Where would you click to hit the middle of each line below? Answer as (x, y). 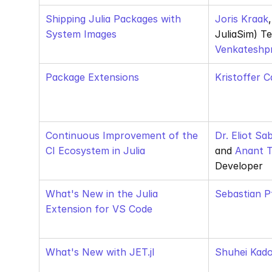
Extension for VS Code (99, 209)
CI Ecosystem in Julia (95, 151)
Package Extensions (92, 77)
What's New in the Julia (102, 194)
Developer (239, 166)
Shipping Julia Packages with (113, 19)
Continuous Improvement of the (122, 135)
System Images (81, 34)
